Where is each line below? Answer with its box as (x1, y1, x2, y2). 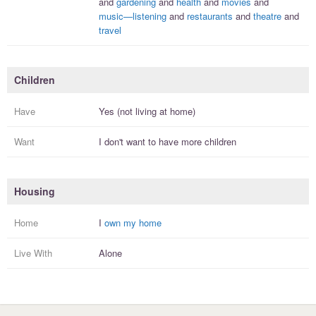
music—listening (99, 9, 166, 23)
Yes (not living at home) (99, 104, 195, 119)
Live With (14, 246, 52, 260)
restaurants (187, 9, 233, 23)
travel (99, 23, 121, 37)
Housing (14, 184, 55, 199)
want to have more (123, 135, 205, 149)
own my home (104, 216, 162, 230)
